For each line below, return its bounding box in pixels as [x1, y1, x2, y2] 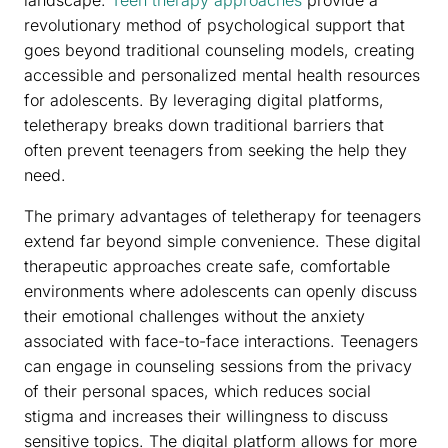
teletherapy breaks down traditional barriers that [24, 115, 384, 136]
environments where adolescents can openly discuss [24, 281, 417, 302]
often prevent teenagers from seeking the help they [24, 140, 407, 161]
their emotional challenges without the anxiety [24, 306, 365, 327]
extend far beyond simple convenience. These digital [24, 231, 421, 252]
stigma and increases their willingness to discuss [24, 406, 388, 427]
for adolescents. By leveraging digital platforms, [24, 90, 384, 111]
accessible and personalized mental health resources [24, 65, 420, 86]
